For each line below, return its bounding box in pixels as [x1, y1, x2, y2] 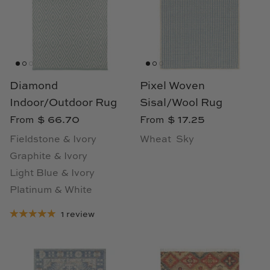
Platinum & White [10, 186, 92, 196]
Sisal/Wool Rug [140, 98, 222, 109]
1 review [60, 210, 95, 219]
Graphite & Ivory [10, 152, 87, 162]
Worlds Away [11, 58, 75, 68]
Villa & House [11, 87, 79, 98]
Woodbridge [11, 28, 72, 39]
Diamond [10, 81, 58, 92]
